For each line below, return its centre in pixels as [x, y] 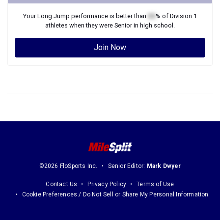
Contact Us [62, 184]
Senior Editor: [127, 166]
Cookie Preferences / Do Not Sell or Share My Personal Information [115, 195]
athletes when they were [80, 25]
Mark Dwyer [164, 166]
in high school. [153, 25]
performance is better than [109, 16]
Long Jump [54, 16]
